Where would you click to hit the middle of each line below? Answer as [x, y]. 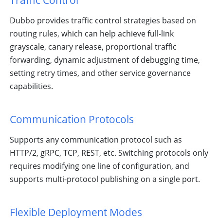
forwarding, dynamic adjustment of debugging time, [105, 60]
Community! [149, 13]
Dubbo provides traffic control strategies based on [103, 21]
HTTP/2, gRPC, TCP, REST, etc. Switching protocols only [109, 153]
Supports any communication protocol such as [96, 140]
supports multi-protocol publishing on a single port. [105, 179]
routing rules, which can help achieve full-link [92, 34]
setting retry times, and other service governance [100, 73]
